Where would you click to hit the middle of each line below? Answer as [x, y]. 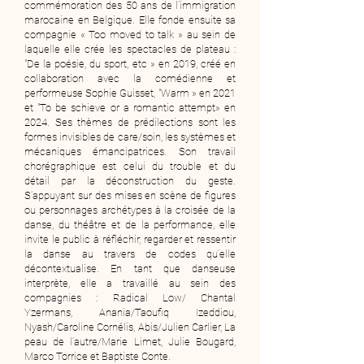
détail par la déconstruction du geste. [130, 181]
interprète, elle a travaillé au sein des [130, 283]
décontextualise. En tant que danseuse [130, 269]
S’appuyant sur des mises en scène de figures [130, 195]
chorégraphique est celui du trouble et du [130, 166]
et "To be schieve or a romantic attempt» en [130, 108]
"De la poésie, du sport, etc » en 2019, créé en [130, 64]
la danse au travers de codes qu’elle [130, 254]
